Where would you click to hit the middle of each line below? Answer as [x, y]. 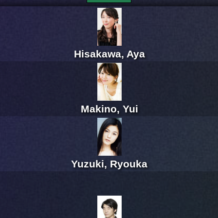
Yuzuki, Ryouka [109, 164]
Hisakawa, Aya [109, 54]
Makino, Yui [109, 109]
